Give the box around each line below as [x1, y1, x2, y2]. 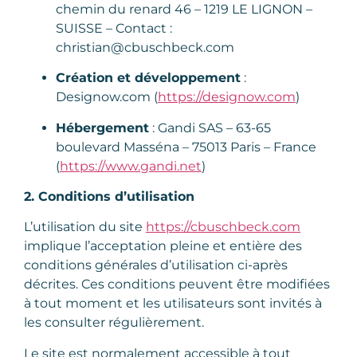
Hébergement [56, 120, 149, 135]
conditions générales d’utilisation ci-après [24, 257, 288, 273]
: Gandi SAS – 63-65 [149, 120, 271, 135]
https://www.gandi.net [60, 158, 202, 174]
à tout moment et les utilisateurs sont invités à [24, 296, 322, 312]
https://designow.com [158, 89, 296, 105]
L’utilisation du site [24, 219, 146, 235]
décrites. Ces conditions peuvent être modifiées [24, 277, 330, 292]
